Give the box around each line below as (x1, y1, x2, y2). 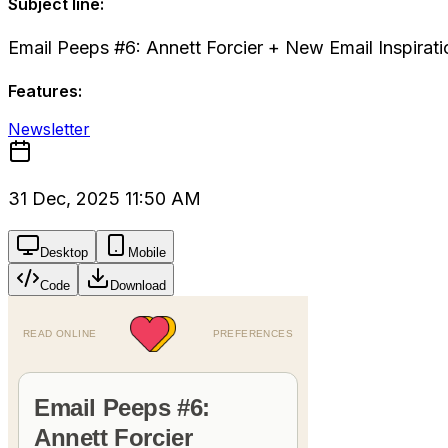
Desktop (40, 245, 88, 260)
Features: (8, 81, 82, 101)
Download (110, 278, 166, 293)
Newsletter (8, 119, 90, 139)
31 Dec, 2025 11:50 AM (8, 188, 201, 209)
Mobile (128, 245, 166, 260)
